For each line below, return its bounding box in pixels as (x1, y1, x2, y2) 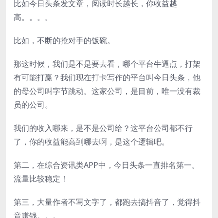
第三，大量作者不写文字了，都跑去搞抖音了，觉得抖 (14, 197, 200, 208)
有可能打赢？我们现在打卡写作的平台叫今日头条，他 (14, 72, 200, 83)
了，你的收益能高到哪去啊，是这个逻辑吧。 (14, 136, 169, 147)
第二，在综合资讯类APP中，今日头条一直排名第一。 (14, 160, 200, 171)
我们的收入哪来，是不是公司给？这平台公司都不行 (14, 123, 193, 134)
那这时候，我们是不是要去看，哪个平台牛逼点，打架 (14, 58, 200, 70)
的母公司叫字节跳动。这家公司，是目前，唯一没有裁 (14, 86, 200, 97)
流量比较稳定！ (14, 173, 68, 184)
